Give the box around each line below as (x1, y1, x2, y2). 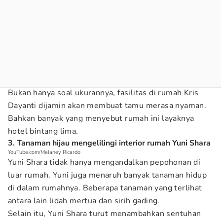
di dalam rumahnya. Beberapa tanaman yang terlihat (8, 183, 202, 193)
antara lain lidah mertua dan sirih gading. (8, 195, 160, 206)
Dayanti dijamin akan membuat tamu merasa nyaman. (8, 100, 207, 111)
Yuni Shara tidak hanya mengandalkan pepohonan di (8, 157, 201, 168)
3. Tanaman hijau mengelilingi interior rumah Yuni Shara (8, 138, 211, 148)
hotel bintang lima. (8, 126, 78, 137)
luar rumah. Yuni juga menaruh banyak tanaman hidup (8, 170, 207, 181)
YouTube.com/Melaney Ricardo (8, 148, 80, 156)
